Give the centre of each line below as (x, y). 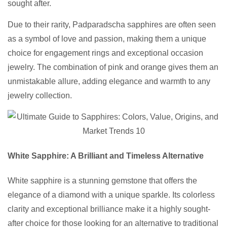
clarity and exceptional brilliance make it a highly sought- (109, 209)
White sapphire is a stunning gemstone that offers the (102, 181)
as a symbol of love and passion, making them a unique (107, 39)
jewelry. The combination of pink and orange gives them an (113, 67)
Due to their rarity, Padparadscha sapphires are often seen (112, 25)
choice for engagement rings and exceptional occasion (105, 53)
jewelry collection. (40, 96)
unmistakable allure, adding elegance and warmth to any (109, 82)
